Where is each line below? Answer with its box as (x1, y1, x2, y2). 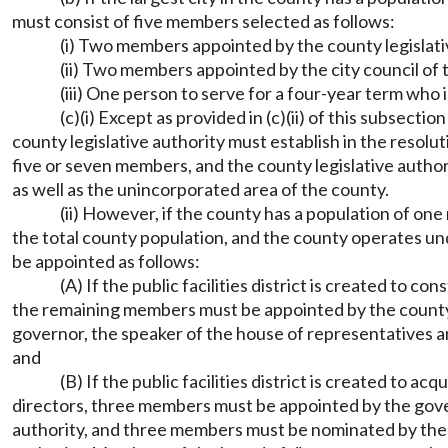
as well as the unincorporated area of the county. (12, 178, 389, 200)
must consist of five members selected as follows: (12, 10, 395, 32)
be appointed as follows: (12, 250, 200, 272)
